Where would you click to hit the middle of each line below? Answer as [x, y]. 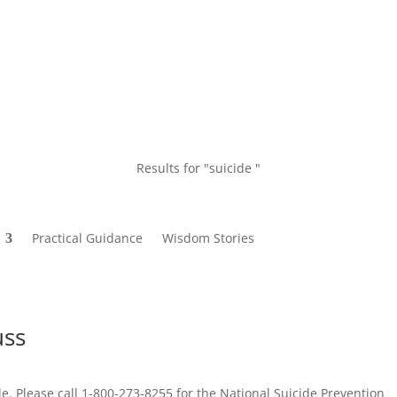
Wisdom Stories [209, 238]
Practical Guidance [88, 238]
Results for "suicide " [198, 167]
